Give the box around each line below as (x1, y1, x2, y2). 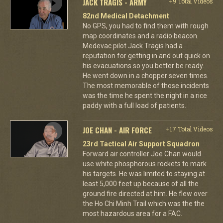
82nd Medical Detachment (82, 11, 169, 20)
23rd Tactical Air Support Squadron (82, 139, 200, 148)
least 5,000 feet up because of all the (82, 179, 199, 188)
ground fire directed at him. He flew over (82, 189, 208, 198)
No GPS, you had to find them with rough (82, 21, 209, 30)
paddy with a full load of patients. (82, 101, 186, 110)
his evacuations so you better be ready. (82, 61, 204, 70)
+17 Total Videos (165, 124, 213, 133)
